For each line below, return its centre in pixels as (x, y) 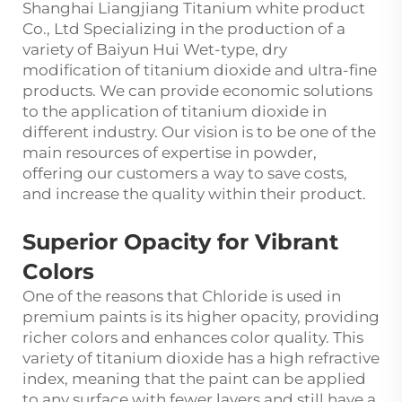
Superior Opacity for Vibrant (180, 242)
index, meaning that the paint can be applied (194, 379)
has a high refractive (301, 358)
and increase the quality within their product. (196, 194)
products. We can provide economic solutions (197, 91)
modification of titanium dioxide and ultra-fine (200, 70)
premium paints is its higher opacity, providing (201, 317)
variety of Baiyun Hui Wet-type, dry (155, 50)
